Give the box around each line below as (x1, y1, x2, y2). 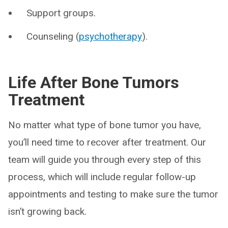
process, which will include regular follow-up (8, 171, 196, 183)
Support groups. (26, 7, 96, 19)
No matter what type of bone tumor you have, (8, 119, 201, 131)
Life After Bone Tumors (8, 73, 179, 92)
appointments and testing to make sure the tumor (8, 188, 218, 200)
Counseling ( (26, 31, 79, 42)
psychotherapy (79, 31, 142, 42)
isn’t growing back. (8, 206, 87, 217)
